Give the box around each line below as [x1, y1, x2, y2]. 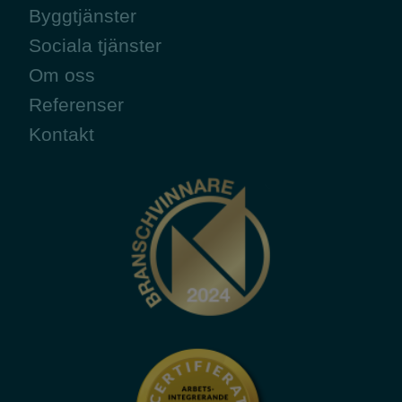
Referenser [29, 94, 124, 116]
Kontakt [29, 124, 100, 145]
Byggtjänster [29, 5, 142, 27]
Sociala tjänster [29, 35, 167, 57]
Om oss [29, 65, 100, 86]
